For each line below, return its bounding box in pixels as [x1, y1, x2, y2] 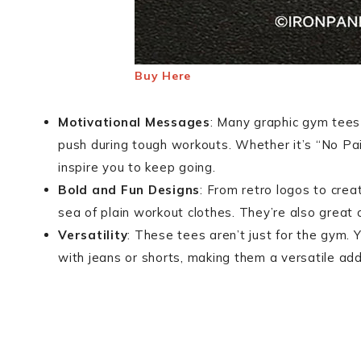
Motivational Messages [58, 114, 210, 130]
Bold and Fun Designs [58, 182, 200, 197]
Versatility [58, 227, 128, 243]
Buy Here [135, 68, 192, 83]
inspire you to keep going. [58, 160, 216, 175]
